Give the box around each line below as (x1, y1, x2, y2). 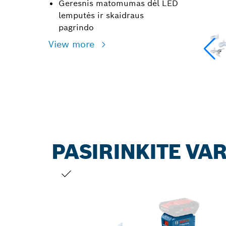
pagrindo (59, 22, 94, 33)
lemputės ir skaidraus (59, 10, 144, 21)
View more (48, 38, 97, 50)
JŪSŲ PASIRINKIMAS (59, 183, 134, 192)
